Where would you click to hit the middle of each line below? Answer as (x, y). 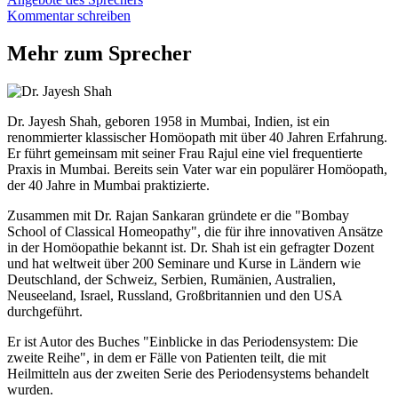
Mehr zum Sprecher (99, 54)
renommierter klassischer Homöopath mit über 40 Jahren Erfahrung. (197, 138)
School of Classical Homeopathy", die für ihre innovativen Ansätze (195, 232)
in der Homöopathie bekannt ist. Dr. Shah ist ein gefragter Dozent (191, 248)
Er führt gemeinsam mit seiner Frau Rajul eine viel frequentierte (185, 154)
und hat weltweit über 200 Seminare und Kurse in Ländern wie (184, 264)
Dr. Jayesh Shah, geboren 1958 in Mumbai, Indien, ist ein (168, 122)
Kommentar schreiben (69, 16)
